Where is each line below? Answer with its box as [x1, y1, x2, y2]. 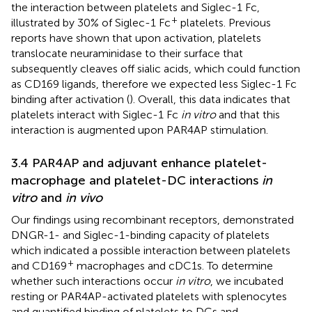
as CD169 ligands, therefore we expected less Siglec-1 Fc [11, 77, 297, 91]
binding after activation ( [11, 92, 130, 106]
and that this [216, 107, 280, 121]
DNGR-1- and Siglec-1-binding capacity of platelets [11, 228, 270, 242]
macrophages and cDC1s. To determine [74, 258, 273, 272]
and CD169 [11, 258, 67, 272]
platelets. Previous [178, 15, 271, 29]
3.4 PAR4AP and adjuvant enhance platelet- [11, 155, 267, 171]
